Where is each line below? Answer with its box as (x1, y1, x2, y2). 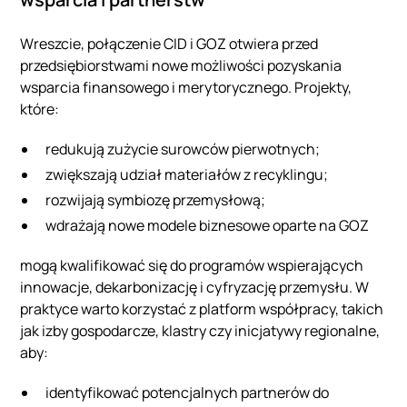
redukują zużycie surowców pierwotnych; (45, 138, 321, 159)
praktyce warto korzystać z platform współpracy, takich (20, 298, 384, 319)
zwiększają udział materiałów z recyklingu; (45, 164, 329, 184)
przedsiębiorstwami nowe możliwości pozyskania (20, 55, 342, 75)
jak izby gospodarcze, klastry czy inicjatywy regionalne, (20, 320, 381, 341)
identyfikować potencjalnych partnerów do (45, 382, 330, 402)
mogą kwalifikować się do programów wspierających (20, 254, 364, 275)
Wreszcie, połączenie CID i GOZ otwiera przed (20, 33, 319, 54)
